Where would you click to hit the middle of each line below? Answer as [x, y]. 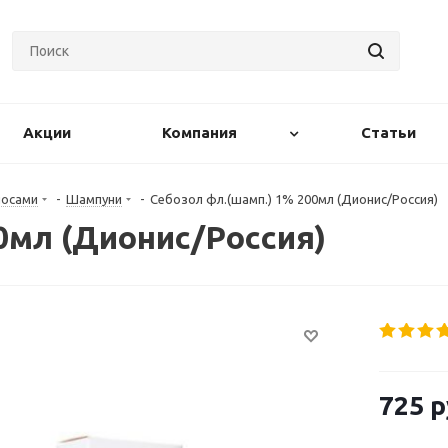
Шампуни [94, 199]
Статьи [388, 132]
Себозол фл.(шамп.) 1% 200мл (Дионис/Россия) [294, 199]
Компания [199, 132]
